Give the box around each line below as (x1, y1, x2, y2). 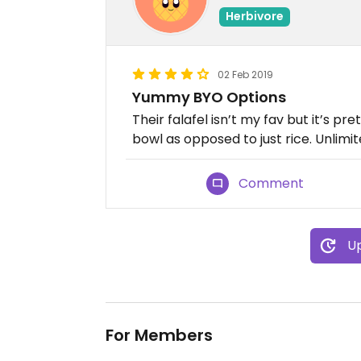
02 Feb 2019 (218, 68, 273, 81)
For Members (106, 324, 213, 346)
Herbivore (226, 7, 284, 24)
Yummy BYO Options (132, 87, 286, 107)
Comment (239, 174, 305, 193)
